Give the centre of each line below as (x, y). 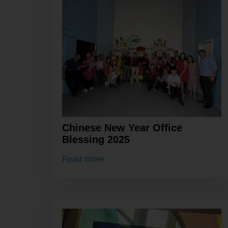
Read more (83, 159)
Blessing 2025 (96, 139)
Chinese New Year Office (122, 127)
